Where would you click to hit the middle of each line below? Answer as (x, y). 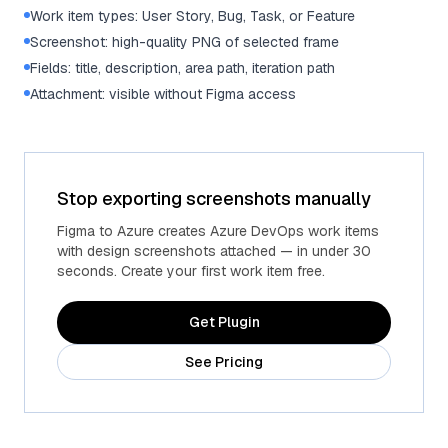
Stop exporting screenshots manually (214, 198)
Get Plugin (224, 322)
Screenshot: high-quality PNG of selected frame (184, 42)
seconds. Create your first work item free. (191, 271)
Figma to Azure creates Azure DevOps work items (218, 231)
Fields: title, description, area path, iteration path (182, 68)
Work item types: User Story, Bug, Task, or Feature (192, 16)
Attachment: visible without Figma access (163, 94)
